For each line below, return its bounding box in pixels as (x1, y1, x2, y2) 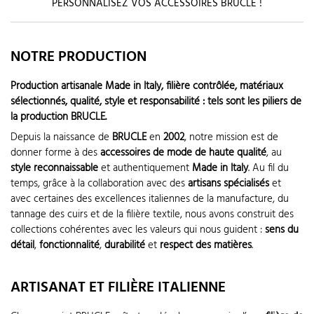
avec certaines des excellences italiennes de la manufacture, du (11, 191, 289, 208)
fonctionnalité (39, 237, 100, 254)
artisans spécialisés (188, 175, 269, 193)
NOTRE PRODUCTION (11, 45, 146, 69)
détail (11, 237, 34, 254)
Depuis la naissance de (11, 129, 112, 146)
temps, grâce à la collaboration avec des (11, 175, 188, 193)
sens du (265, 221, 299, 239)
